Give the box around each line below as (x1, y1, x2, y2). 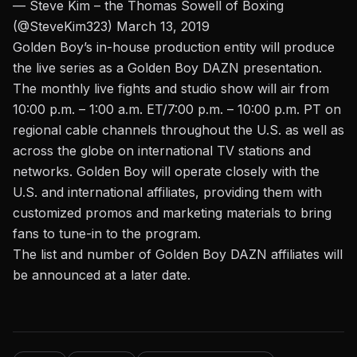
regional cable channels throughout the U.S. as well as (13, 122, 344, 139)
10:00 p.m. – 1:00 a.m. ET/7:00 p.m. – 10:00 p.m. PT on (13, 101, 341, 118)
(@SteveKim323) (13, 18, 116, 35)
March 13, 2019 (116, 18, 210, 35)
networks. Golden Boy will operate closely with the (13, 163, 320, 180)
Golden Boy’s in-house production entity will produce (13, 39, 335, 56)
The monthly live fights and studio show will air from (13, 80, 329, 97)
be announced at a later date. (13, 267, 190, 284)
